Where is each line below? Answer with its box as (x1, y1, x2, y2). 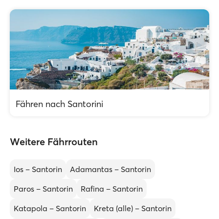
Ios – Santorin (14, 164, 62, 174)
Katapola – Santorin (14, 203, 86, 213)
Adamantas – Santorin (70, 164, 151, 174)
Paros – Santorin (14, 184, 73, 194)
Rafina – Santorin (81, 184, 143, 194)
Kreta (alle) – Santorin (94, 203, 172, 213)
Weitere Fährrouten (10, 135, 98, 148)
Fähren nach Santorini (16, 98, 103, 109)
